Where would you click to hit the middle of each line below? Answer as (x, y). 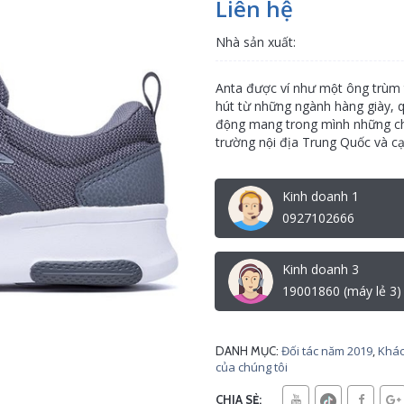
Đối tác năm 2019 (327, 351)
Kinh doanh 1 (321, 196)
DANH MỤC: (247, 351)
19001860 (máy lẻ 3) (342, 291)
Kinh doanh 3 (321, 269)
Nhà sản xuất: (256, 42)
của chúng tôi (252, 367)
